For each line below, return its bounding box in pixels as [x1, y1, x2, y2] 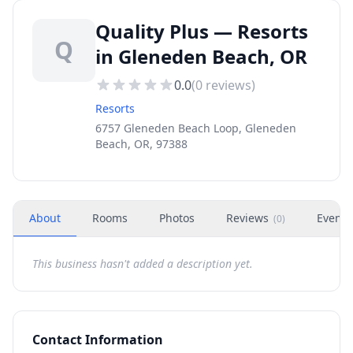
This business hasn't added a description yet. [32, 256, 253, 271]
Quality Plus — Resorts [95, 18, 308, 44]
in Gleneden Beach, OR [95, 43, 307, 69]
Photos [159, 210, 195, 225]
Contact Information [32, 331, 163, 348]
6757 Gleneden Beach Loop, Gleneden [95, 121, 296, 136]
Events [317, 210, 351, 225]
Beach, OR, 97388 [95, 136, 188, 151]
